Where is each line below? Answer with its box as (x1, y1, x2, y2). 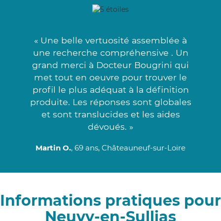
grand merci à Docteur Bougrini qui (32, 59, 189, 70)
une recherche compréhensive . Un (33, 47, 188, 58)
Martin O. (36, 143, 71, 152)
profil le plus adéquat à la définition (32, 84, 189, 95)
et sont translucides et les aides (41, 109, 180, 119)
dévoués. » (88, 121, 133, 132)
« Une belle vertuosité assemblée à (34, 35, 187, 45)
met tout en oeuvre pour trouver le (34, 72, 187, 82)
